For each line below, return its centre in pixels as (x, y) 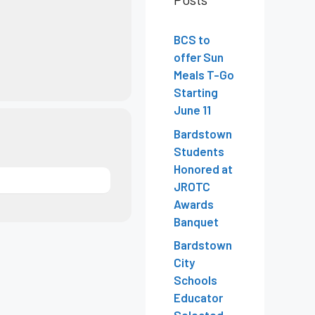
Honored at (203, 168)
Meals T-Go (204, 75)
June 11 (192, 110)
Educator (198, 298)
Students (199, 151)
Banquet (196, 221)
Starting (196, 92)
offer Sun (199, 57)
